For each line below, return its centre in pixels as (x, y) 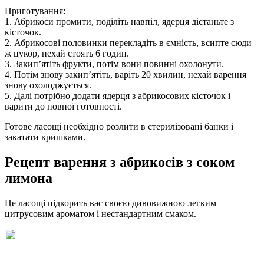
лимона (29, 178)
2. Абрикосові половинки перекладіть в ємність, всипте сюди (128, 43)
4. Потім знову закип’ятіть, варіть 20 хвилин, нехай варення (126, 75)
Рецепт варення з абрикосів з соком (120, 162)
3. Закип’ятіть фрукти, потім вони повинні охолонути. (114, 64)
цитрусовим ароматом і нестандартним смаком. (100, 213)
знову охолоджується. (48, 85)
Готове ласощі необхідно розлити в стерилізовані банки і (119, 127)
